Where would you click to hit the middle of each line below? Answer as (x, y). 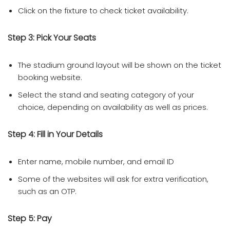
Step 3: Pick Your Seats (52, 37)
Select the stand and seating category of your (106, 94)
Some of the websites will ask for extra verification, (113, 179)
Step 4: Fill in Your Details (55, 134)
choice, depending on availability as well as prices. (113, 107)
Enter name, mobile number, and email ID (96, 161)
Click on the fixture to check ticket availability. (103, 10)
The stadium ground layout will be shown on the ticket (120, 65)
